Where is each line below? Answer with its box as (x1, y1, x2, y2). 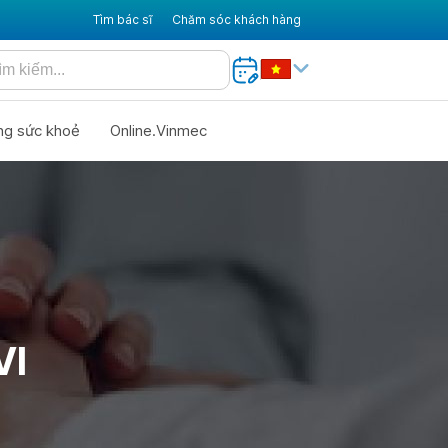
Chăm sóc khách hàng (172, 11, 301, 27)
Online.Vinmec (109, 121, 207, 140)
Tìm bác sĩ (93, 11, 152, 27)
